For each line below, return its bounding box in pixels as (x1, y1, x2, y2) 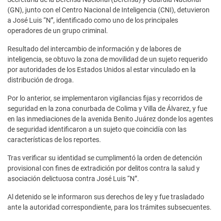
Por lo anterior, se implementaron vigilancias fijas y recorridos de (7, 94, 202, 103)
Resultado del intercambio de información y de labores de (7, 45, 181, 53)
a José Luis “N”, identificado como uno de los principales (7, 16, 178, 25)
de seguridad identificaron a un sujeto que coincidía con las (7, 125, 186, 134)
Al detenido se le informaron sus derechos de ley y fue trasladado (7, 193, 204, 201)
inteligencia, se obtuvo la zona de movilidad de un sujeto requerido (7, 55, 208, 64)
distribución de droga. (7, 76, 74, 84)
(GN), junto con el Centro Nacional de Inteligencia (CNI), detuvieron (7, 6, 210, 14)
